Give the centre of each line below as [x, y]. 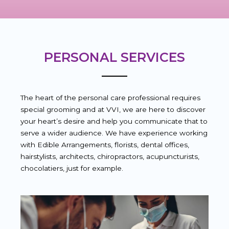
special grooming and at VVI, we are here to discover [113, 109]
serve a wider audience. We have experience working [114, 133]
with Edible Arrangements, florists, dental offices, [105, 144]
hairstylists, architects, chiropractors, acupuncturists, [110, 156]
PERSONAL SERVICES [114, 57]
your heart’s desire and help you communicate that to [114, 121]
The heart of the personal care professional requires [110, 97]
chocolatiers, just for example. [73, 168]
